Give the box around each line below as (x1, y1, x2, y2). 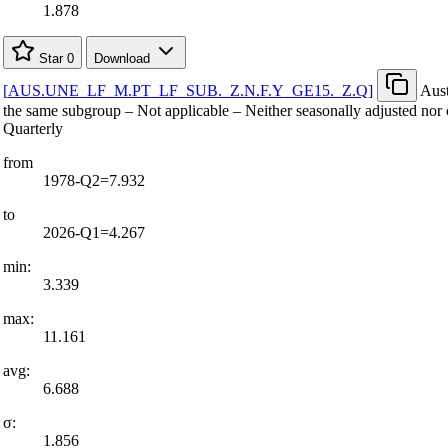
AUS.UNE (7, 81, 79, 99)
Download (93, 50, 154, 66)
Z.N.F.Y (229, 81, 284, 99)
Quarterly (2, 119, 63, 137)
